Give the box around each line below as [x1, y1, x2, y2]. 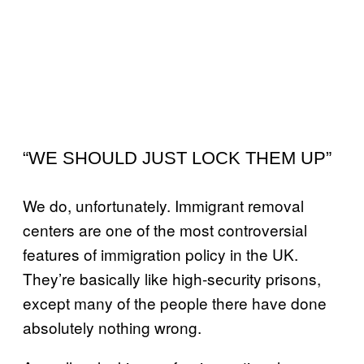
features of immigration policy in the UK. [23, 242, 298, 265]
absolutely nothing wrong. [23, 315, 201, 338]
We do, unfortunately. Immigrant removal [23, 193, 304, 216]
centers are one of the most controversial [23, 218, 307, 240]
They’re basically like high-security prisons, [23, 266, 321, 289]
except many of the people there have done [23, 291, 327, 314]
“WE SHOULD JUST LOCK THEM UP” [23, 148, 331, 169]
